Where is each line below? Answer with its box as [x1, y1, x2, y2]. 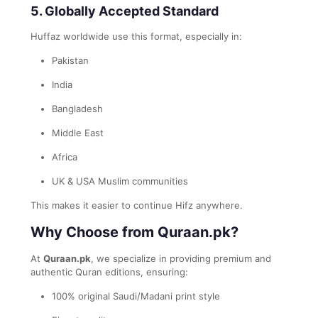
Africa [52, 150, 77, 163]
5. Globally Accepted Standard [31, 3, 219, 18]
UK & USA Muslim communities [52, 175, 188, 187]
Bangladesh [52, 102, 103, 114]
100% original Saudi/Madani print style [52, 290, 220, 302]
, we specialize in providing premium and [91, 252, 271, 264]
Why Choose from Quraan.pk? [31, 223, 238, 241]
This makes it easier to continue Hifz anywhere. [31, 199, 243, 211]
